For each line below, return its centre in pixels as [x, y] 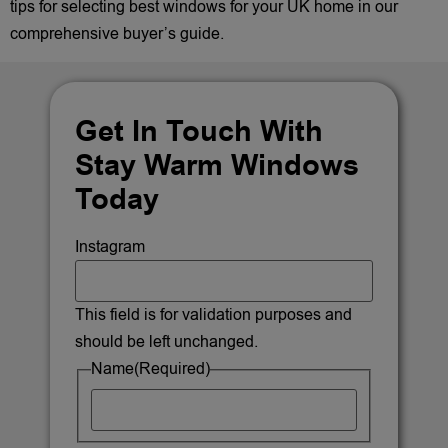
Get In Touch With [199, 132]
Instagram [110, 247]
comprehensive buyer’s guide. [117, 34]
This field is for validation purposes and [213, 315]
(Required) [172, 369]
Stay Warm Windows [217, 166]
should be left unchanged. [166, 342]
